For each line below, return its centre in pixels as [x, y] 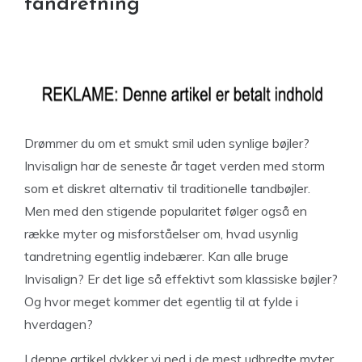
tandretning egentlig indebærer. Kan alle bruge [156, 256]
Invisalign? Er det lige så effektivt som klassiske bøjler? [181, 279]
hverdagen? [59, 324]
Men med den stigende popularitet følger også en [166, 211]
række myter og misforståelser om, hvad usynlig [161, 234]
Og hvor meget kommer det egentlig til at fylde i [161, 301]
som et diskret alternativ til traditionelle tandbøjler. [167, 188]
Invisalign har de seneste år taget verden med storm [175, 166]
